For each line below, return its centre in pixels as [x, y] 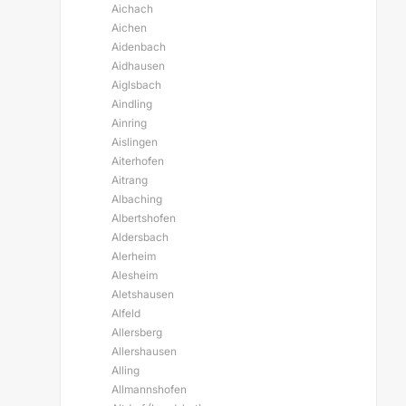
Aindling [132, 104]
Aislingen [135, 142]
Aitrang [130, 180]
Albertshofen [144, 218]
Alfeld [126, 313]
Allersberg [137, 332]
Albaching [137, 199]
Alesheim [135, 275]
